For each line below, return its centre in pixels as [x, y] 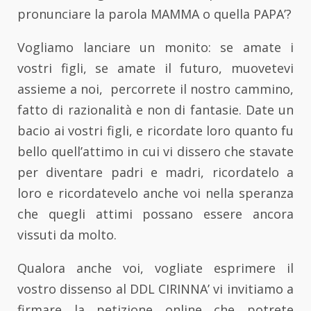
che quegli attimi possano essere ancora [155, 214]
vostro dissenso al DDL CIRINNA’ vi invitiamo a [155, 289]
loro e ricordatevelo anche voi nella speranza [155, 193]
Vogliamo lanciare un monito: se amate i [155, 48]
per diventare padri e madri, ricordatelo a [155, 173]
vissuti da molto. [67, 235]
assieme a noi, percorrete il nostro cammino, [155, 89]
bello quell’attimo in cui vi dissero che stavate [155, 152]
